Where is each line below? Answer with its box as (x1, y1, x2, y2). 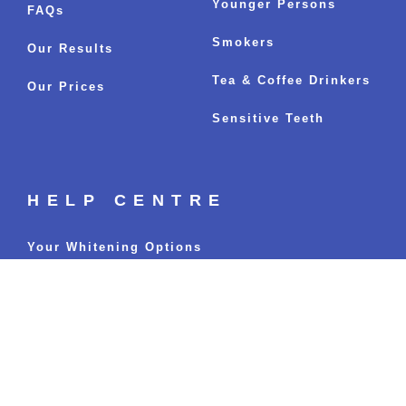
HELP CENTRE (27, 191, 227, 210)
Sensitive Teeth (212, 111, 324, 126)
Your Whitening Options (27, 240, 202, 255)
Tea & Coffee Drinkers (212, 73, 371, 88)
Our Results (27, 42, 113, 56)
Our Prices (27, 80, 105, 94)
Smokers (212, 35, 275, 50)
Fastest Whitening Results (27, 269, 218, 284)
